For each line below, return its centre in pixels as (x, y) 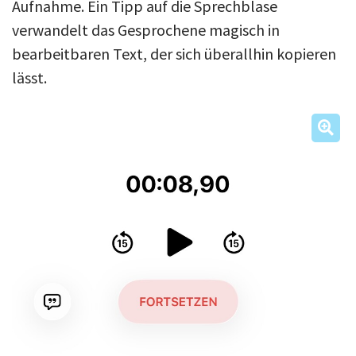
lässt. (29, 77)
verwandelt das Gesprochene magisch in (146, 29)
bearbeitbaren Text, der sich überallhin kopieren (174, 53)
